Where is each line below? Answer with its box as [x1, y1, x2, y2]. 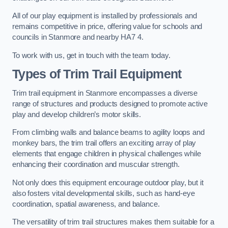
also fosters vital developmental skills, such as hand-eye [12, 189, 195, 197]
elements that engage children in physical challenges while [12, 150, 201, 158]
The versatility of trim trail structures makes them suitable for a [12, 218, 214, 226]
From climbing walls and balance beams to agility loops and [12, 128, 205, 137]
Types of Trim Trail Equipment [12, 67, 182, 81]
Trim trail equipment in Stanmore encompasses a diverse [12, 89, 198, 97]
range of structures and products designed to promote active [12, 99, 208, 108]
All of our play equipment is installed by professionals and [12, 12, 197, 20]
